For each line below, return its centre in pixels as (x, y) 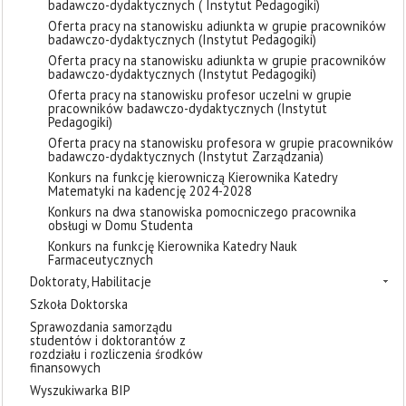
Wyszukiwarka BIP (80, 390)
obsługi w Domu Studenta (121, 225)
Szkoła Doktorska (79, 304)
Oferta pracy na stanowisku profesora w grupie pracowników (221, 143)
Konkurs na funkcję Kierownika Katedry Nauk (173, 246)
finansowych (65, 367)
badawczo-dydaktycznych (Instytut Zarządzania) (186, 156)
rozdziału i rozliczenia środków (116, 354)
